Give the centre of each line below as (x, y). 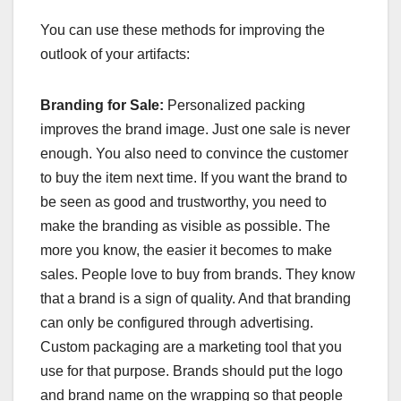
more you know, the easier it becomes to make (186, 250)
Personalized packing (235, 105)
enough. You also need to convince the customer (194, 153)
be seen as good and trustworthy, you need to (183, 201)
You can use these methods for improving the (183, 30)
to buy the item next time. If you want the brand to (194, 177)
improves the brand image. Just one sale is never (195, 129)
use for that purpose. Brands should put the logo (192, 371)
